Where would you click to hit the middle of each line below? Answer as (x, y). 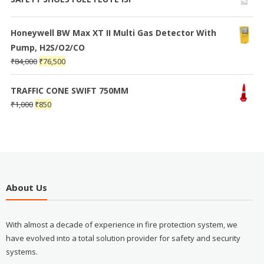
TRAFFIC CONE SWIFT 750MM (69, 90)
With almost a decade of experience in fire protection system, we (121, 225)
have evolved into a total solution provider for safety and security (123, 238)
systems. (22, 252)
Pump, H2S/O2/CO (47, 47)
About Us (26, 188)
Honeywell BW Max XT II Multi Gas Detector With (113, 32)
